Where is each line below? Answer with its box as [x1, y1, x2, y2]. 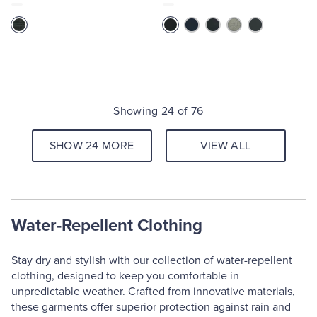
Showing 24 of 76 [113, 104, 204, 118]
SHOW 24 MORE [49, 138, 134, 153]
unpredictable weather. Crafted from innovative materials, [11, 284, 295, 299]
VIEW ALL [200, 138, 251, 153]
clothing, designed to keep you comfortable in [11, 269, 239, 283]
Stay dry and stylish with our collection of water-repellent [11, 253, 292, 267]
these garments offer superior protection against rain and [11, 300, 291, 314]
